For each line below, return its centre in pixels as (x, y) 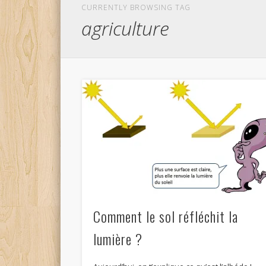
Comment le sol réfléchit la (166, 216)
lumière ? (118, 239)
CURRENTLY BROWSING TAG (136, 7)
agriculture (126, 28)
